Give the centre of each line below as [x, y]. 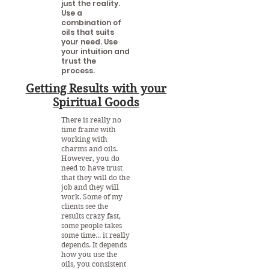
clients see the [85, 207]
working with [84, 139]
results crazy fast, [91, 216]
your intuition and [95, 52]
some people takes [92, 226]
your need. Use [89, 42]
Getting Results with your [96, 89]
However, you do [90, 159]
